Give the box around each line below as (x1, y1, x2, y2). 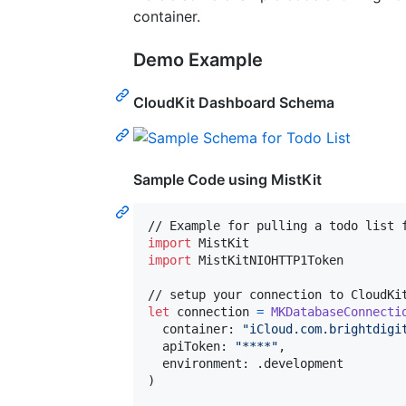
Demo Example (133, 48, 263, 71)
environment (148, 356, 242, 372)
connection (177, 304, 249, 320)
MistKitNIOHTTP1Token (191, 253, 343, 268)
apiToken (148, 339, 220, 354)
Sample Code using (133, 170, 271, 189)
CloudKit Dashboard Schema (133, 92, 334, 111)
